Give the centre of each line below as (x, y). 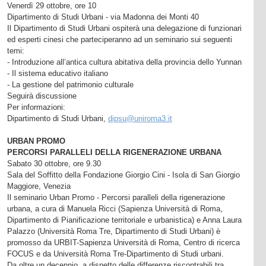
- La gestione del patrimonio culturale (70, 84)
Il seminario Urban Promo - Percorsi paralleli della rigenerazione (116, 197)
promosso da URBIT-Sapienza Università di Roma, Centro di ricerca (123, 242)
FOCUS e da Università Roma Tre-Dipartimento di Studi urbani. (115, 254)
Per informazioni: (36, 107)
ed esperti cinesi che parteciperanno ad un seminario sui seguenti (119, 39)
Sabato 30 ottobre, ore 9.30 (54, 163)
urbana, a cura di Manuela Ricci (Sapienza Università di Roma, (115, 208)
